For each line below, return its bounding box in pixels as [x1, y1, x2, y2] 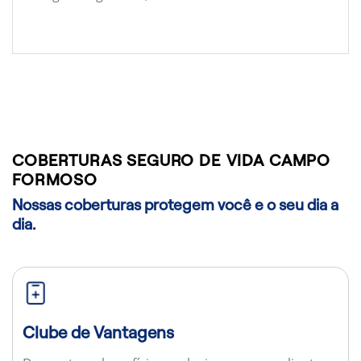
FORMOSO [12, 170, 98, 189]
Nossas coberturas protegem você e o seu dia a [12, 197, 338, 214]
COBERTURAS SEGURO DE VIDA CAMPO [12, 151, 331, 169]
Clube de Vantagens [22, 322, 174, 342]
